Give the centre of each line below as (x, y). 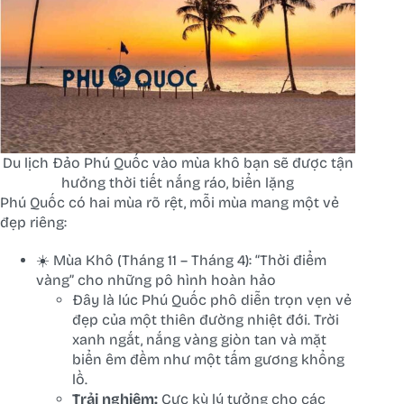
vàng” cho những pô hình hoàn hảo (156, 280)
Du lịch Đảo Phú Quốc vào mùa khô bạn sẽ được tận (178, 163)
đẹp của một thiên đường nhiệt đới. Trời (206, 320)
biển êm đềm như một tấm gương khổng (208, 360)
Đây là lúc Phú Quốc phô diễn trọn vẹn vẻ (212, 300)
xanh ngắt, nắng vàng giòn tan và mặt (199, 340)
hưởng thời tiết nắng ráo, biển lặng (178, 183)
